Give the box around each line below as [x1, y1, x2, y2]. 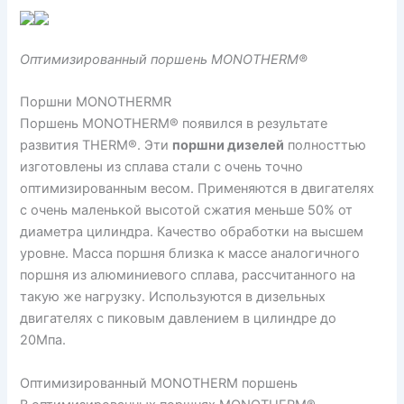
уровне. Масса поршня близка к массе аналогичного [20, 245, 361, 262]
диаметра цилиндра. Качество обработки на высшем [20, 224, 364, 241]
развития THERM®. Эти [20, 137, 173, 154]
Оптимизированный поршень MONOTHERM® [20, 51, 308, 69]
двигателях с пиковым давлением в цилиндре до [20, 310, 337, 327]
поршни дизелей [172, 137, 285, 154]
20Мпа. [20, 332, 67, 349]
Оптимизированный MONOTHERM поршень [20, 374, 298, 391]
